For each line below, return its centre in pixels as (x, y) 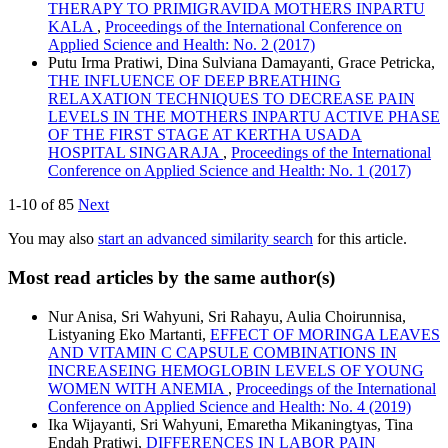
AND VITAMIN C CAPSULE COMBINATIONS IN (222, 352)
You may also (53, 239)
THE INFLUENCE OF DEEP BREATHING (194, 81)
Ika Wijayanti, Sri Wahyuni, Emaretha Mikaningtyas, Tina (230, 424)
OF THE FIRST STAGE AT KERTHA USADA (205, 135)
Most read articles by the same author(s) (171, 277)
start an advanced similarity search (205, 239)
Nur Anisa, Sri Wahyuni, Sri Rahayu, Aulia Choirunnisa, (227, 316)
